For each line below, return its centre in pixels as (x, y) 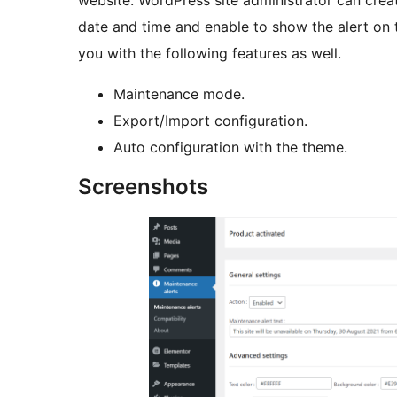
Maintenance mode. (179, 94)
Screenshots (143, 187)
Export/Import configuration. (210, 121)
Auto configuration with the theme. (230, 148)
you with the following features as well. (210, 54)
